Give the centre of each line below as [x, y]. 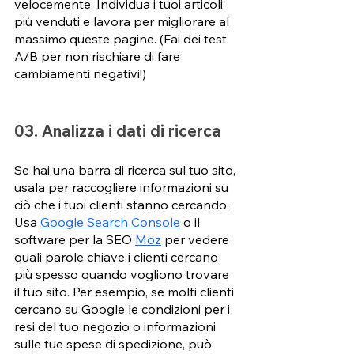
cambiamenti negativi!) [80, 73]
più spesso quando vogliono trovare [123, 274]
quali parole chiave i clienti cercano [118, 256]
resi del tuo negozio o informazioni [117, 326]
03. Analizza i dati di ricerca [118, 130]
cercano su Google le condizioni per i [124, 309]
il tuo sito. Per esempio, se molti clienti [126, 291]
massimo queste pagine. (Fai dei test [122, 38]
